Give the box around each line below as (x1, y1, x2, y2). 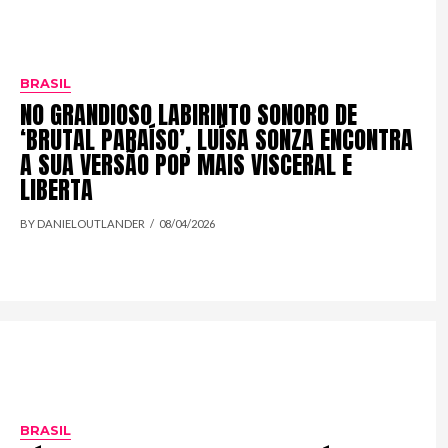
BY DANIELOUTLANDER (20, 217, 146, 231)
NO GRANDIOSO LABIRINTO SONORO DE (20, 97, 358, 134)
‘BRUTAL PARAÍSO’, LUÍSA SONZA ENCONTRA (20, 122, 414, 159)
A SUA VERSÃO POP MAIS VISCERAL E (20, 147, 353, 184)
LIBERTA (20, 172, 94, 209)
